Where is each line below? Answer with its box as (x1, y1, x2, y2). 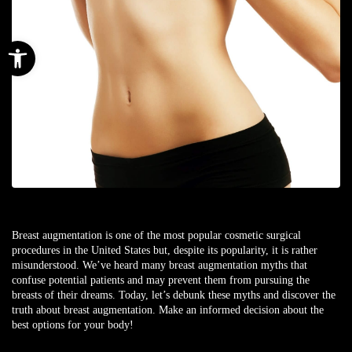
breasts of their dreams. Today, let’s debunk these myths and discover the (12, 289, 335, 301)
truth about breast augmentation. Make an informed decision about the (12, 304, 324, 316)
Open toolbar (7, 32, 163, 63)
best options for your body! (12, 319, 134, 331)
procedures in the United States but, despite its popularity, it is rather (12, 244, 317, 256)
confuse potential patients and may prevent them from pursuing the (12, 274, 310, 286)
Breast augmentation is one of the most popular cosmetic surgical (12, 229, 301, 241)
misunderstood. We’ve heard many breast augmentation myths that (12, 259, 307, 271)
